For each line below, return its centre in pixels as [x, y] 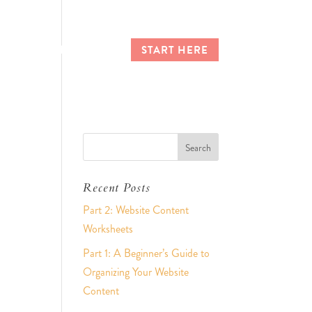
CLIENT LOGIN [74, 50]
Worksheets [108, 229]
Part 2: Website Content [136, 210]
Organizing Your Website [136, 272]
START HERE [174, 50]
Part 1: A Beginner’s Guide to [147, 253]
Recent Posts [117, 188]
